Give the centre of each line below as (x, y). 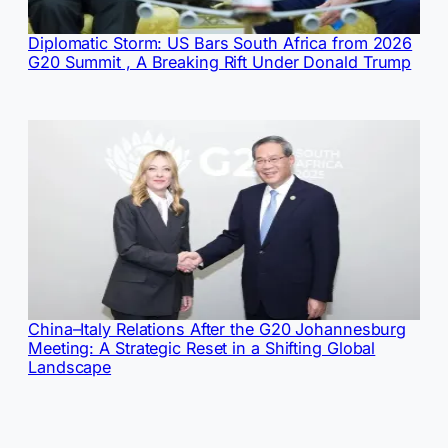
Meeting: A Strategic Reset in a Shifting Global (202, 347)
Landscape (70, 366)
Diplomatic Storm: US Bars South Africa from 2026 (220, 42)
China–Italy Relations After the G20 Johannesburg (217, 328)
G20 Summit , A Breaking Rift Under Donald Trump (220, 61)
